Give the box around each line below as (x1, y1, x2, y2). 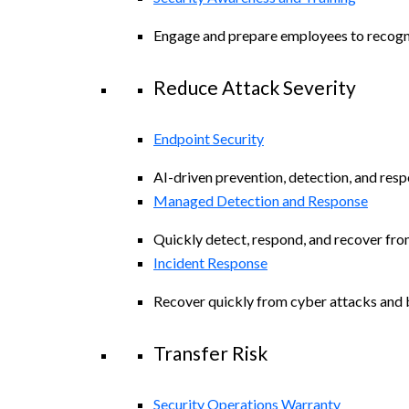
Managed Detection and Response (153, 192, 368, 210)
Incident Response (153, 254, 267, 272)
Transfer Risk (153, 341, 267, 365)
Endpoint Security (153, 130, 264, 148)
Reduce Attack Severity (153, 76, 356, 100)
